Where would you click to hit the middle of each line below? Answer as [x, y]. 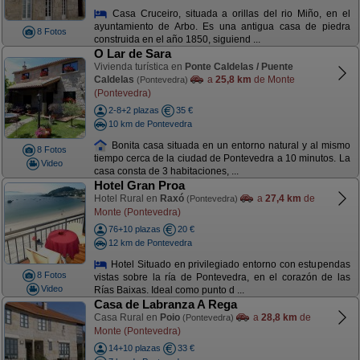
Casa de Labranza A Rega [165, 304]
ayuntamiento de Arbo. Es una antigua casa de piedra [222, 27]
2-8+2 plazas [133, 110]
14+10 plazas [134, 348]
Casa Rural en [127, 317]
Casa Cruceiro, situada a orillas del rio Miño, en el [229, 13]
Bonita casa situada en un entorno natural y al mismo [229, 145]
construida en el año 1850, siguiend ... [177, 40]
